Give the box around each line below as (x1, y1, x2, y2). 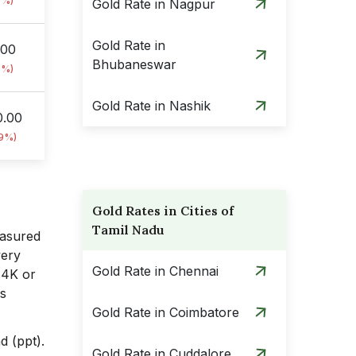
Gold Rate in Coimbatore (92, 304, 239, 320)
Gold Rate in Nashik (92, 98, 211, 114)
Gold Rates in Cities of (92, 203, 234, 219)
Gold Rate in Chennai (92, 263, 219, 279)
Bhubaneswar (92, 56, 176, 72)
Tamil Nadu (92, 222, 164, 238)
